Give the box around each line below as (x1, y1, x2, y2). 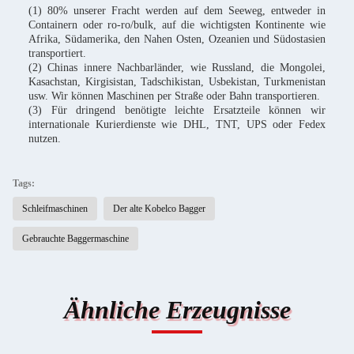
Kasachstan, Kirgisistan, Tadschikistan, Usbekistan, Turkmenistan (28, 76, 326, 88)
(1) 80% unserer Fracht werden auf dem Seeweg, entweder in (28, 5, 326, 17)
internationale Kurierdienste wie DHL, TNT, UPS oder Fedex (28, 119, 326, 130)
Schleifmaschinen (22, 203, 88, 214)
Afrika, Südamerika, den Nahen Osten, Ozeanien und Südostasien (28, 33, 326, 45)
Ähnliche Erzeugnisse (63, 296, 291, 324)
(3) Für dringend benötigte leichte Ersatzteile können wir (28, 104, 326, 116)
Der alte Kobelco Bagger (113, 203, 205, 214)
